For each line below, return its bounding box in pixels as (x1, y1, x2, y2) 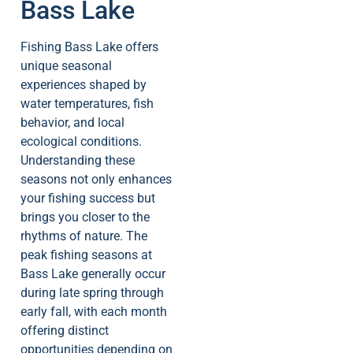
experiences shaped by (20, 76, 147, 92)
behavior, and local (20, 114, 124, 130)
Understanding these (20, 152, 135, 168)
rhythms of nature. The (20, 228, 147, 243)
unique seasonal (20, 58, 112, 73)
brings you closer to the (20, 209, 150, 225)
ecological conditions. (20, 133, 142, 149)
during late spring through (20, 284, 164, 300)
